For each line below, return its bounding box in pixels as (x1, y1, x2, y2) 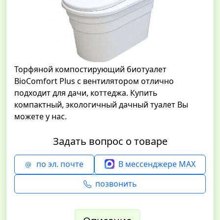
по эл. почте (36, 159, 84, 169)
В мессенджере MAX (118, 159, 195, 169)
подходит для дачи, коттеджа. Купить (14, 87, 158, 98)
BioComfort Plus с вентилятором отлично (14, 76, 174, 86)
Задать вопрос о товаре (53, 135, 167, 148)
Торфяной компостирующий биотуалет (14, 64, 166, 75)
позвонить (95, 178, 137, 189)
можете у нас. (14, 111, 67, 122)
